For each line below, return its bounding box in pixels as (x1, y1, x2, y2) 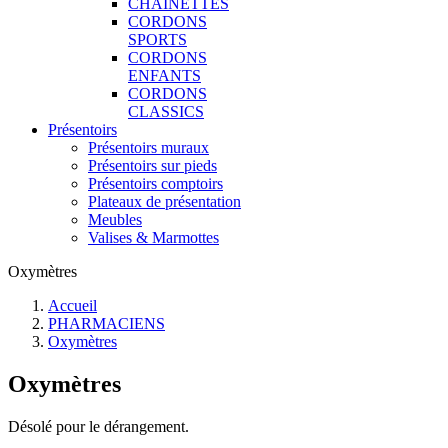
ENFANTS (128, 67, 201, 84)
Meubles (88, 211, 142, 228)
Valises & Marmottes (88, 229, 219, 246)
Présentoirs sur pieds (88, 157, 217, 174)
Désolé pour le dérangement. (8, 417, 189, 435)
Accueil (48, 297, 97, 314)
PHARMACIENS (48, 315, 165, 332)
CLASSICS (128, 103, 204, 120)
